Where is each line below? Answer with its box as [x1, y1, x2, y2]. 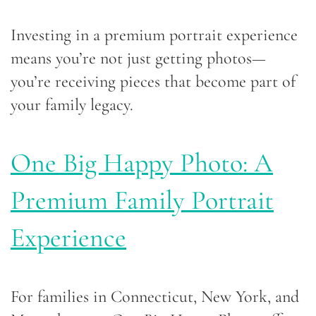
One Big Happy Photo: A [11, 146, 273, 179]
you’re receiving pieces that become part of [11, 71, 296, 92]
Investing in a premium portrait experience [11, 24, 298, 45]
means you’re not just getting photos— [11, 47, 266, 68]
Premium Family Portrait [11, 183, 274, 217]
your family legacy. [11, 94, 133, 115]
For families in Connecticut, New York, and [11, 286, 299, 307]
